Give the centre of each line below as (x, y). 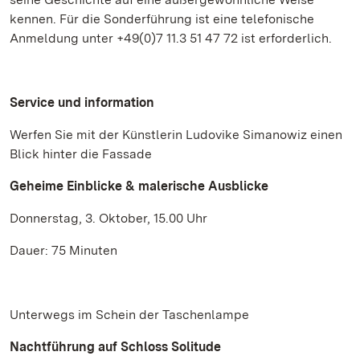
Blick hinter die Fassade (81, 154)
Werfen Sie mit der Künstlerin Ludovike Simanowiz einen (176, 135)
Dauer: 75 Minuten (63, 250)
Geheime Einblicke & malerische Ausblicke (139, 186)
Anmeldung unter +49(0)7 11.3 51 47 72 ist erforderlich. (171, 38)
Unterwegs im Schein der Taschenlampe (129, 315)
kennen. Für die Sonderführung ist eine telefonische (162, 19)
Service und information (82, 102)
